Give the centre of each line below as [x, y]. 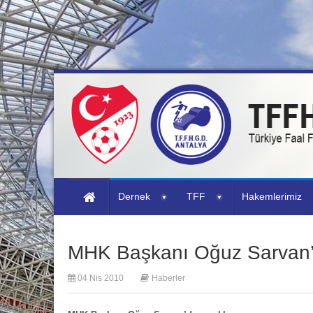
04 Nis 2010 [100, 278]
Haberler [168, 278]
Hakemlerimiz [272, 196]
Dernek [134, 196]
